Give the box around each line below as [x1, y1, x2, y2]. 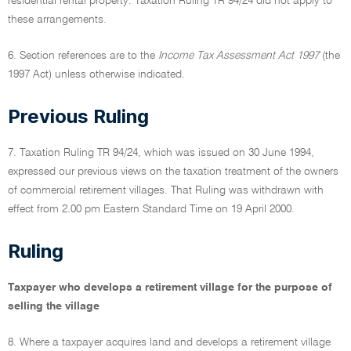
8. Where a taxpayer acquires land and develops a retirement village [8, 337, 331, 348]
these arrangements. [8, 14, 107, 25]
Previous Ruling [8, 105, 149, 128]
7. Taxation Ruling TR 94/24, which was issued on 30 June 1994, [8, 147, 314, 158]
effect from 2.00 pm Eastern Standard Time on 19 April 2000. [8, 204, 295, 215]
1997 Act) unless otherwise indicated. [8, 69, 185, 80]
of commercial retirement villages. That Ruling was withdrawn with [8, 185, 324, 196]
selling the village [8, 301, 100, 312]
